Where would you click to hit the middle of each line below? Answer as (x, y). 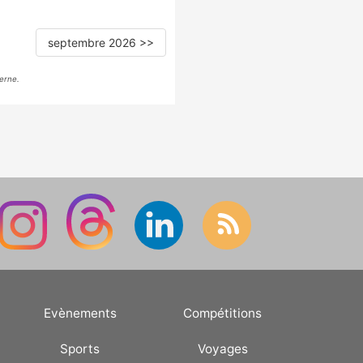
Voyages (222, 349)
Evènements (80, 314)
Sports (80, 349)
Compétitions (223, 314)
